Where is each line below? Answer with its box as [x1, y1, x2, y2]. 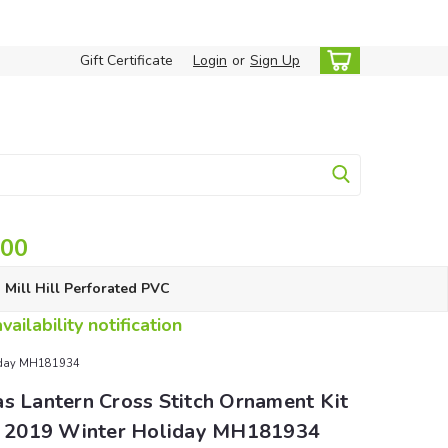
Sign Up [250, 51, 300, 70]
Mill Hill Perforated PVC [4, 279, 170, 298]
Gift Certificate [80, 51, 173, 70]
